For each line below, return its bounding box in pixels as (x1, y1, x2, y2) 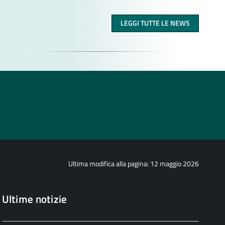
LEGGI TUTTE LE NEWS (121, 18, 190, 29)
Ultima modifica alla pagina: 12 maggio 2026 (68, 158, 199, 169)
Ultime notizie (2, 190, 67, 207)
